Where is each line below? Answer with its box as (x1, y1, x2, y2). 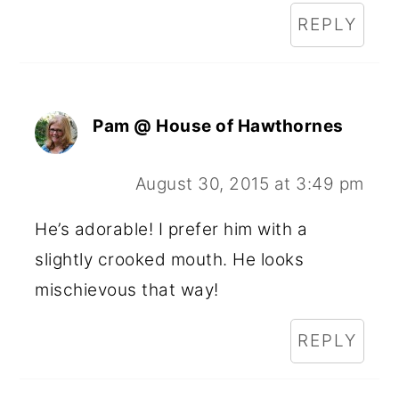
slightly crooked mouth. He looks (35, 248, 305, 270)
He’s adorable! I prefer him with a (35, 218, 308, 240)
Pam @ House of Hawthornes (93, 115, 344, 136)
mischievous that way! (35, 279, 219, 300)
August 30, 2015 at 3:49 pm (134, 173, 364, 194)
